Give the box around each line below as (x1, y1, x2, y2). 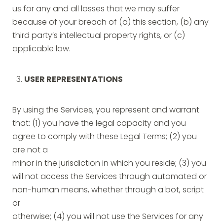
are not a (12, 147, 48, 154)
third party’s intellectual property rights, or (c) (12, 32, 185, 40)
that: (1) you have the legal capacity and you (12, 120, 186, 128)
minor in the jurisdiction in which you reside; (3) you (12, 160, 206, 168)
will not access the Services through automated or (12, 173, 207, 181)
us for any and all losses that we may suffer (12, 5, 180, 13)
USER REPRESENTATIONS (24, 76, 123, 84)
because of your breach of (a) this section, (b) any (12, 19, 209, 27)
